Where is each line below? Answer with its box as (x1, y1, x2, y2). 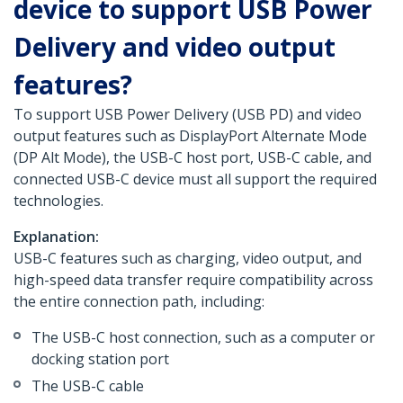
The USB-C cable (31, 376, 144, 397)
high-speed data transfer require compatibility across (13, 270, 373, 291)
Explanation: (13, 227, 99, 247)
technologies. (13, 191, 103, 211)
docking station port (31, 349, 169, 370)
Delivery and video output (13, 30, 336, 65)
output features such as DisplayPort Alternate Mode (13, 126, 367, 147)
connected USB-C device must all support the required (13, 169, 377, 190)
